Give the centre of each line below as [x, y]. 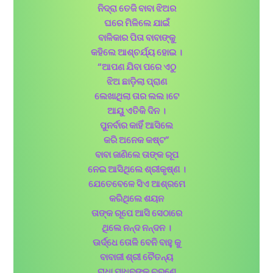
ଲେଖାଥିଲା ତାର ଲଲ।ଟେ [136, 97]
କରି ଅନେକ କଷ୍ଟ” [136, 141]
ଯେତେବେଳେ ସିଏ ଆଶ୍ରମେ [136, 185]
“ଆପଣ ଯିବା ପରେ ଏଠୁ [136, 68]
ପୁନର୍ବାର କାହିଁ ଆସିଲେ [136, 126]
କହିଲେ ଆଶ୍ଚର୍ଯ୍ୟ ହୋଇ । [136, 53]
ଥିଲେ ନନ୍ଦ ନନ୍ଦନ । [136, 229]
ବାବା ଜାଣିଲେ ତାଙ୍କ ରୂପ [136, 155]
